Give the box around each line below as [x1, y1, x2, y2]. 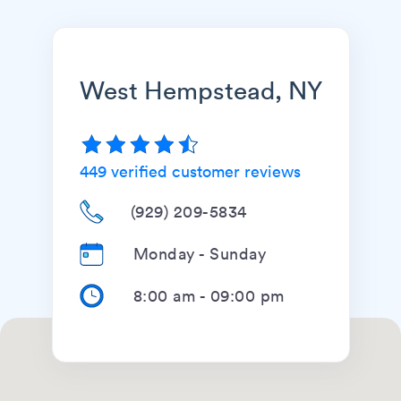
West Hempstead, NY [79, 72, 322, 106]
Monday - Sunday [132, 242, 266, 264]
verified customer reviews [106, 159, 301, 182]
